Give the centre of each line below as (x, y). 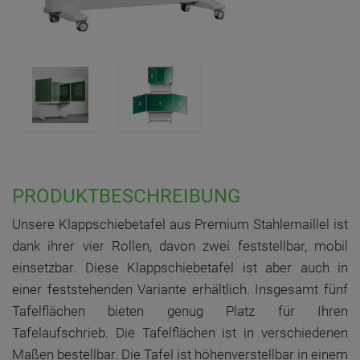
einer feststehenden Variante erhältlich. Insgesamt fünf (180, 289)
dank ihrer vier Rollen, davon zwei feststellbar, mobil (180, 246)
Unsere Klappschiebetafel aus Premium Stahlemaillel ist (180, 224)
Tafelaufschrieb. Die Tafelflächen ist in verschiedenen (180, 333)
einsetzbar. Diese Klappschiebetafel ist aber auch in (180, 268)
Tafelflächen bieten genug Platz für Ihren (180, 311)
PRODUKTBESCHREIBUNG (126, 196)
